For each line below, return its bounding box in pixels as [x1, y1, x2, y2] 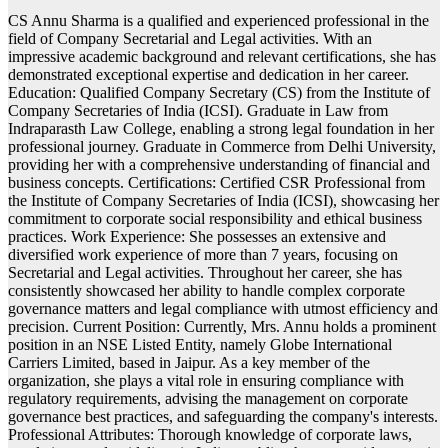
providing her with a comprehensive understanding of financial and [8, 155, 430, 173]
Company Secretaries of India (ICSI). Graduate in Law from [8, 101, 388, 119]
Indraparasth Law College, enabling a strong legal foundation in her [8, 119, 434, 137]
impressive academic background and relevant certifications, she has [8, 47, 436, 65]
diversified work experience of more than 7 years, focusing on [8, 245, 398, 263]
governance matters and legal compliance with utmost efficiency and [8, 299, 438, 317]
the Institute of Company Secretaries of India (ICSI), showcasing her [8, 191, 439, 209]
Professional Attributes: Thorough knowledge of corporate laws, [8, 425, 412, 443]
